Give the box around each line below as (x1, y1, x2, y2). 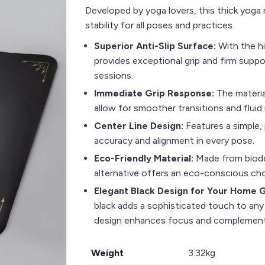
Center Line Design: (94, 120, 183, 131)
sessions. (94, 70, 133, 81)
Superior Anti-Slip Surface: (94, 40, 218, 51)
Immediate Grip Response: (94, 88, 214, 99)
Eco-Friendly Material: (94, 153, 196, 164)
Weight (91, 247, 124, 258)
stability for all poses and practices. (85, 20, 234, 31)
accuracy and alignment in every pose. (94, 135, 254, 146)
